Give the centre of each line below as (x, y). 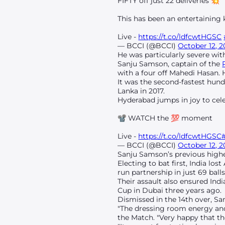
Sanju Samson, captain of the (170, 64)
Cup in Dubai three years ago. (170, 191)
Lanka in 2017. (141, 91)
